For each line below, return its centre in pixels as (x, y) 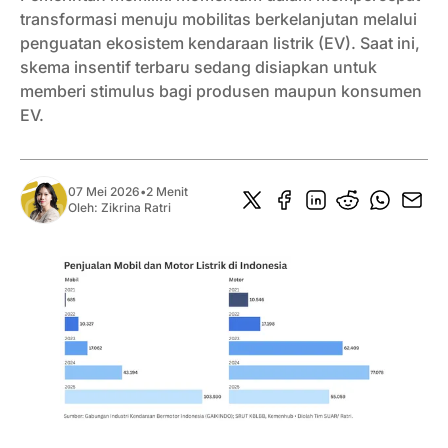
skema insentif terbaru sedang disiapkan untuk (198, 67)
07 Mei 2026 (104, 192)
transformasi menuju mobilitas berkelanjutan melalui (218, 19)
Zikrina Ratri (136, 208)
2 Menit (167, 192)
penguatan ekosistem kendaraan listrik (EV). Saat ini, (220, 43)
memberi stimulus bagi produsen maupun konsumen (221, 91)
